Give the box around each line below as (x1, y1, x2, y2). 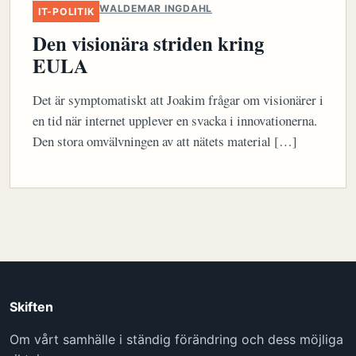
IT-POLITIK (38, 6, 95, 17)
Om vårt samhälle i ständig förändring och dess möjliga (10, 331, 343, 347)
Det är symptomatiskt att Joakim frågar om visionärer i (33, 90, 323, 109)
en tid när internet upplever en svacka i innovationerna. (33, 110, 317, 130)
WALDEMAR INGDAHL (99, 2, 212, 14)
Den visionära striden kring (33, 29, 264, 57)
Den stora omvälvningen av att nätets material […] (33, 131, 297, 150)
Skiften (10, 298, 53, 315)
